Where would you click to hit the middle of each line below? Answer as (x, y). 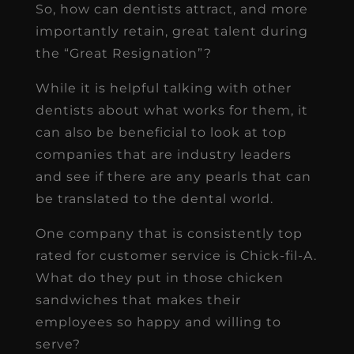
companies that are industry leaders (163, 154)
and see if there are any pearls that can (173, 176)
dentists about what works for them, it (171, 110)
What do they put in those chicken (159, 277)
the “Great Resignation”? (123, 53)
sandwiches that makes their (138, 299)
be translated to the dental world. (154, 198)
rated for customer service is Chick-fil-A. (176, 255)
